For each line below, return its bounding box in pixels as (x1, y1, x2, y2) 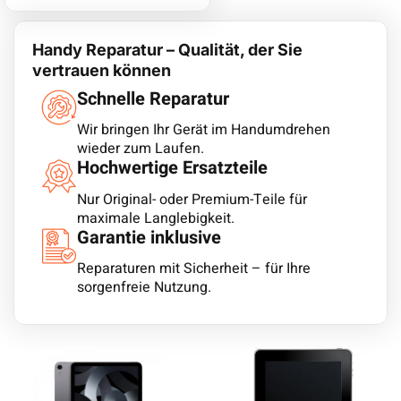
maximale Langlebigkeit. (77, 207, 235, 229)
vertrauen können (32, 61, 171, 80)
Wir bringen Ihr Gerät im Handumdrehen (77, 119, 330, 141)
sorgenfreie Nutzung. (77, 277, 211, 299)
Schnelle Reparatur (77, 86, 229, 112)
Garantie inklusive (77, 224, 221, 251)
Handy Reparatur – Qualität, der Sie (32, 40, 303, 59)
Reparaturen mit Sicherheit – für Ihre (77, 258, 311, 280)
